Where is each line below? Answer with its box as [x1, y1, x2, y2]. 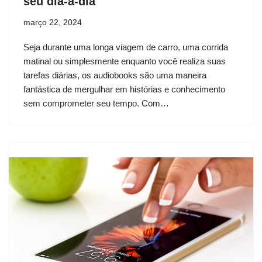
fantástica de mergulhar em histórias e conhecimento [23, 84, 225, 94]
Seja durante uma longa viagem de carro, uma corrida [23, 42, 228, 52]
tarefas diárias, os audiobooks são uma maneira [23, 70, 206, 80]
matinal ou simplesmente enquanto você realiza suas [23, 56, 226, 66]
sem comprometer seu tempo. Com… [23, 98, 171, 108]
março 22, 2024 [23, 18, 82, 27]
